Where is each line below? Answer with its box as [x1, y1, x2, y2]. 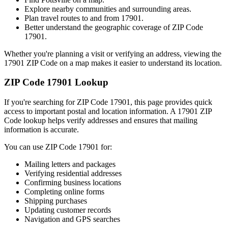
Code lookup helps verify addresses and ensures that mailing [4, 116, 197, 125]
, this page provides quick [130, 97, 212, 106]
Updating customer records [24, 205, 111, 214]
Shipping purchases [24, 196, 87, 205]
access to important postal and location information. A [4, 106, 178, 116]
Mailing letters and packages [24, 159, 116, 168]
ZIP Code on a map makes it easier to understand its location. [24, 58, 222, 67]
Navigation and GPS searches [24, 214, 120, 223]
